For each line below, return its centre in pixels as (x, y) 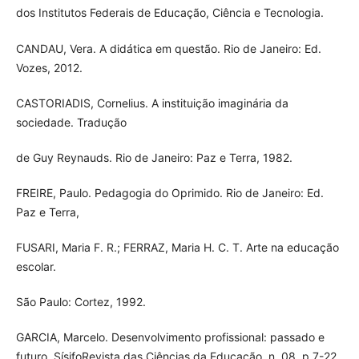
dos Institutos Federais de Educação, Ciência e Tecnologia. (169, 13)
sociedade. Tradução (71, 122)
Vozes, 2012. (49, 67)
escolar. (36, 266)
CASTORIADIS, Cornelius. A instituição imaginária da (152, 103)
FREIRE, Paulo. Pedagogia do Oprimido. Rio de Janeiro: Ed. (169, 192)
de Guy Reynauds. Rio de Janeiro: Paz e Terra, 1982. (154, 157)
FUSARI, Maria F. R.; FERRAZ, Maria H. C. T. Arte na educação (177, 247)
